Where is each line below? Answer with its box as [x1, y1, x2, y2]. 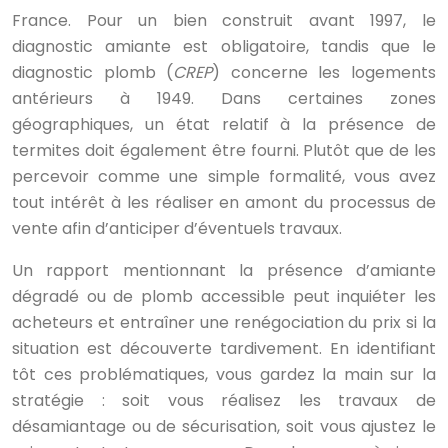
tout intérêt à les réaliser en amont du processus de [12, 191, 436, 215]
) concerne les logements [212, 61, 437, 85]
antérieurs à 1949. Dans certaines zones [12, 87, 436, 111]
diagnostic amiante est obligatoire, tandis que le [12, 35, 436, 59]
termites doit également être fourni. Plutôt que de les [12, 139, 436, 163]
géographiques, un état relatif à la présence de [12, 113, 436, 137]
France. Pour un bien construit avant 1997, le [12, 9, 436, 33]
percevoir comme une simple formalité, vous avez [12, 165, 436, 189]
